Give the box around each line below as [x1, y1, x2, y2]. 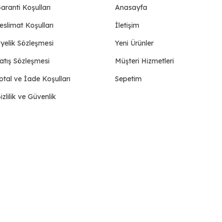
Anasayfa [114, 2, 147, 12]
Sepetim [114, 74, 142, 83]
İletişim [114, 20, 139, 30]
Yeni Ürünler [114, 38, 154, 48]
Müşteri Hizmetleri [114, 56, 174, 65]
